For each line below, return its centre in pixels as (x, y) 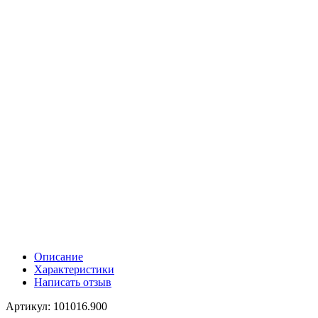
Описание (59, 256)
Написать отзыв (73, 282)
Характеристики (74, 269)
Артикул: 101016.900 (56, 306)
